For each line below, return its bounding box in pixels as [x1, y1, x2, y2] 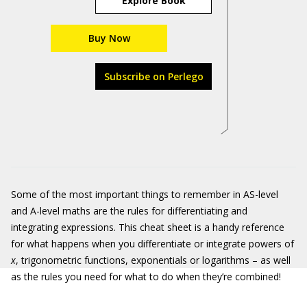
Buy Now [88, 32, 130, 45]
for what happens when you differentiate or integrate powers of [11, 237, 294, 250]
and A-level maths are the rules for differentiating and [11, 204, 247, 217]
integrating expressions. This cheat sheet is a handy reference [11, 221, 284, 234]
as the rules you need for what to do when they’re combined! [11, 270, 281, 283]
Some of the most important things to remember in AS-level [11, 188, 278, 201]
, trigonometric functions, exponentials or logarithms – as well [16, 254, 291, 267]
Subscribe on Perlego [103, 70, 204, 83]
